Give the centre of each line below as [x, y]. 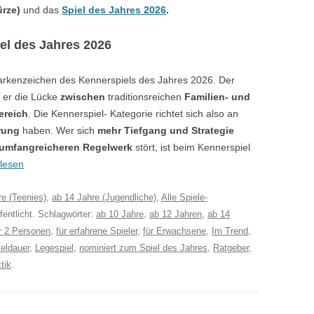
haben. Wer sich [59, 130]
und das [41, 9]
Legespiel [54, 247]
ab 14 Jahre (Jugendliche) [104, 197]
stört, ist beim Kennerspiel [191, 147]
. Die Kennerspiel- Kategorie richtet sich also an [133, 113]
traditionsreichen [143, 96]
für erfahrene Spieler [97, 231]
